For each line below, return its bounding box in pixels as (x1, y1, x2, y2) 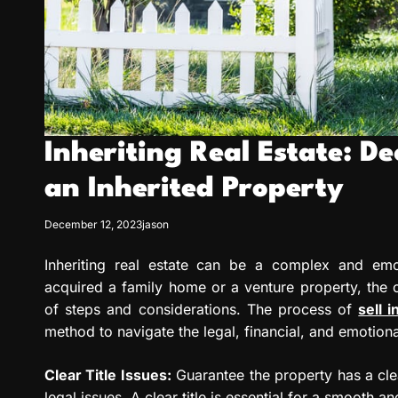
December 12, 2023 (44, 218, 142, 232)
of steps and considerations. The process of (44, 300, 359, 319)
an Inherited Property (44, 175, 344, 203)
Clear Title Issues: (44, 366, 171, 385)
